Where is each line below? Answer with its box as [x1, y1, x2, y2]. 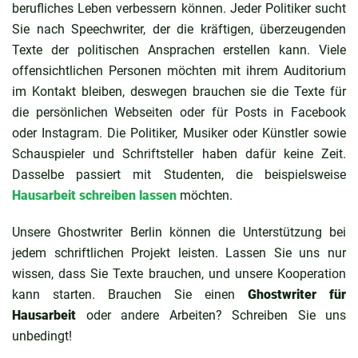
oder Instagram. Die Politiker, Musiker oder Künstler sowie [12, 125, 346, 141]
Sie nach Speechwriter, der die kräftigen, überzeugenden [12, 21, 346, 37]
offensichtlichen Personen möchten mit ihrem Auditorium [12, 62, 346, 78]
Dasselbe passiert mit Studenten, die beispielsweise [12, 166, 346, 182]
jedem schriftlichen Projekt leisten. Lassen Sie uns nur [12, 245, 346, 261]
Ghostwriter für [248, 286, 346, 302]
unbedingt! [12, 328, 72, 344]
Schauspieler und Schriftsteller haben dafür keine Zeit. [12, 145, 346, 161]
